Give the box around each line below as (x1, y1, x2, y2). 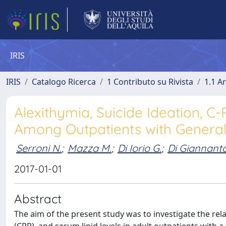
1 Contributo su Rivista (107, 76, 193, 87)
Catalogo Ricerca (32, 76, 96, 87)
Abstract (14, 191, 62, 206)
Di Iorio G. (118, 141, 161, 154)
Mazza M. (68, 141, 111, 154)
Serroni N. (16, 141, 62, 154)
